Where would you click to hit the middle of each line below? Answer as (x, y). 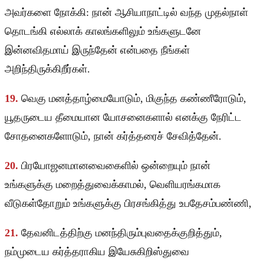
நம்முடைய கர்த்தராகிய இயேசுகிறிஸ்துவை (97, 252)
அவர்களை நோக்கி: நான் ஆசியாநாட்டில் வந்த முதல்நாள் (126, 13)
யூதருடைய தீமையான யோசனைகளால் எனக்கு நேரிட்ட (123, 118)
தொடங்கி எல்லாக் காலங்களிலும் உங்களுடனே (103, 32)
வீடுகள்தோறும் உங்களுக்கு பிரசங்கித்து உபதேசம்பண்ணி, (128, 204)
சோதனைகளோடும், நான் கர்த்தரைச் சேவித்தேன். (113, 136)
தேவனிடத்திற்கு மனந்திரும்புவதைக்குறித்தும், (122, 233)
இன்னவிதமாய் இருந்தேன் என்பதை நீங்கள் (97, 50)
